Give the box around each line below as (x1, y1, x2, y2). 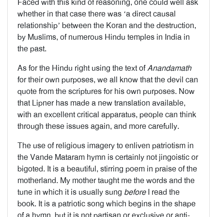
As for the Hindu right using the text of (17, 63, 147, 73)
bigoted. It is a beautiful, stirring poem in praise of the (17, 164, 197, 174)
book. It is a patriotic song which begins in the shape (17, 199, 196, 209)
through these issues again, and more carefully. (17, 121, 179, 131)
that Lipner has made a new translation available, (17, 98, 186, 108)
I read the (146, 187, 180, 197)
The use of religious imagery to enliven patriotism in (17, 140, 194, 151)
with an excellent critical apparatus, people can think (17, 109, 196, 120)
